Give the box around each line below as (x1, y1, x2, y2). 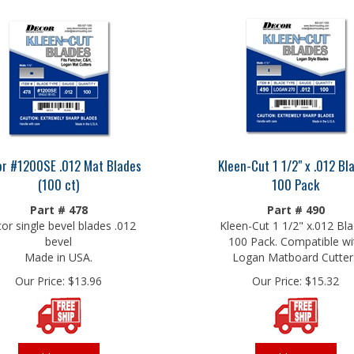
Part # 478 (29, 198, 88, 213)
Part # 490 (266, 198, 325, 213)
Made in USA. (24, 246, 92, 261)
